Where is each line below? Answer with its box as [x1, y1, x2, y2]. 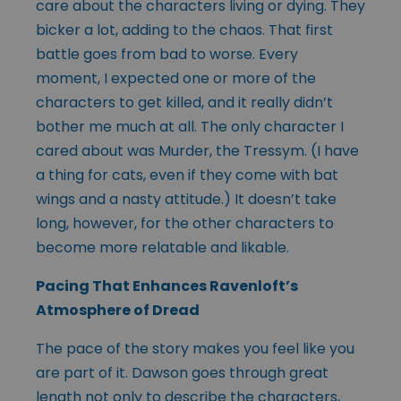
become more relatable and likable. [36, 236, 289, 258]
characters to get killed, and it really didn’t [36, 91, 333, 113]
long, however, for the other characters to [36, 212, 334, 234]
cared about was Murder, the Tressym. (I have [36, 140, 359, 161]
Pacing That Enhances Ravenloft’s [36, 275, 298, 296]
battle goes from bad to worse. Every [36, 43, 298, 64]
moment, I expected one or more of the [36, 67, 316, 89]
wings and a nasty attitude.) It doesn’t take [36, 188, 337, 209]
